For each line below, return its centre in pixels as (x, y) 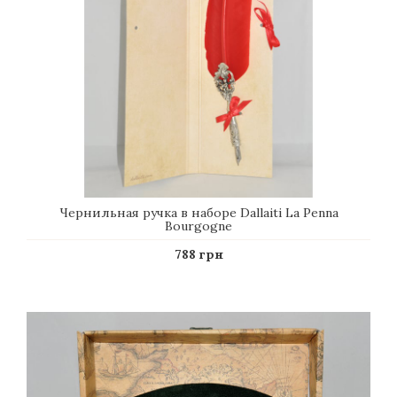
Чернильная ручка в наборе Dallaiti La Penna (198, 213)
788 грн (198, 254)
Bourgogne (198, 226)
